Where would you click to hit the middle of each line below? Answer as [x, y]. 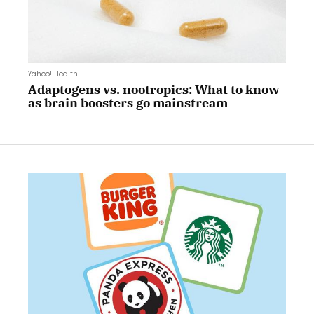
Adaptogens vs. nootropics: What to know [154, 90]
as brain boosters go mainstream [128, 103]
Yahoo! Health [53, 74]
